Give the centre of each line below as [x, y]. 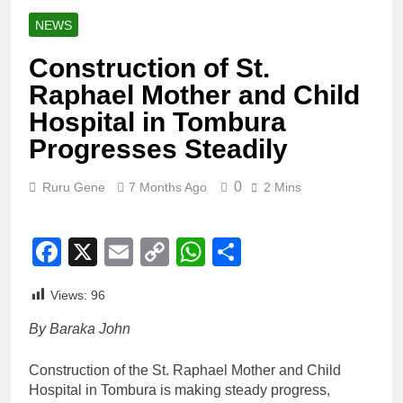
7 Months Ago [168, 187]
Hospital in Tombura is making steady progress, [179, 390]
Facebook [125, 251]
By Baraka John [80, 328]
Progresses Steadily [158, 148]
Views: [69, 295]
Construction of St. [149, 67]
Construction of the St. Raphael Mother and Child [185, 370]
